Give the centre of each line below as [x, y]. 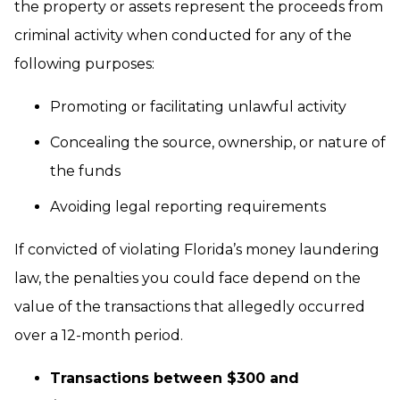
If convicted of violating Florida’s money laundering [197, 250]
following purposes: [84, 64]
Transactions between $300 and [175, 378]
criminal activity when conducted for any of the [183, 35]
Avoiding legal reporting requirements [188, 207]
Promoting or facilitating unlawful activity [198, 107]
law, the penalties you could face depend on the [187, 278]
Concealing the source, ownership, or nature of [218, 142]
